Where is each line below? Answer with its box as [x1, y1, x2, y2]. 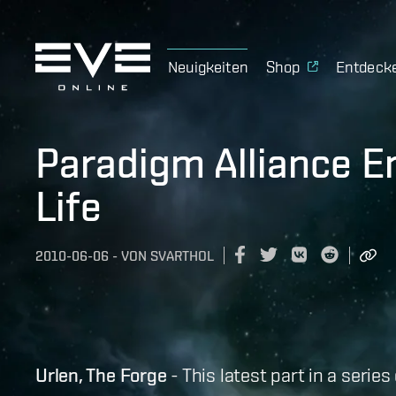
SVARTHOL [150, 247, 214, 265]
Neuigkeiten [168, 57, 248, 76]
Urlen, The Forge [35, 362, 167, 386]
